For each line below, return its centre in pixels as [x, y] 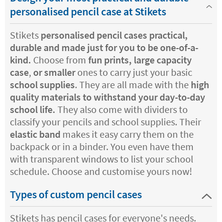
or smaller [55, 72]
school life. [33, 109]
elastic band [35, 134]
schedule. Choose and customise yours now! [101, 171]
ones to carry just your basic [135, 72]
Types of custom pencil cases [76, 194]
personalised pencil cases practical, [114, 35]
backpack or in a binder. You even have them [102, 146]
